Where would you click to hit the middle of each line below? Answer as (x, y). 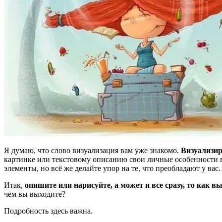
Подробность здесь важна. (48, 211)
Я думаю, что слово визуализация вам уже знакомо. (92, 151)
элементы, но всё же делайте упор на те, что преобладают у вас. (112, 168)
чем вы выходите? (35, 194)
